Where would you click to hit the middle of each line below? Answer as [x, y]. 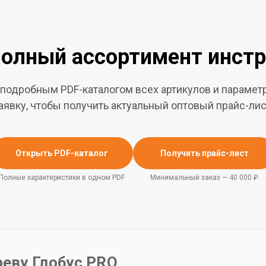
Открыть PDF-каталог [62, 153]
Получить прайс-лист [204, 153]
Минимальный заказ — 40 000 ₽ [204, 178]
